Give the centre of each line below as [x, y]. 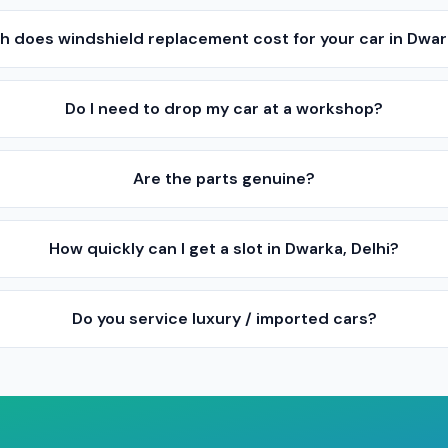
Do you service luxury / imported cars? [224, 318]
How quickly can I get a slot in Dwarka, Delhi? [224, 248]
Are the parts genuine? [224, 178]
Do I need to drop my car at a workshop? [224, 108]
